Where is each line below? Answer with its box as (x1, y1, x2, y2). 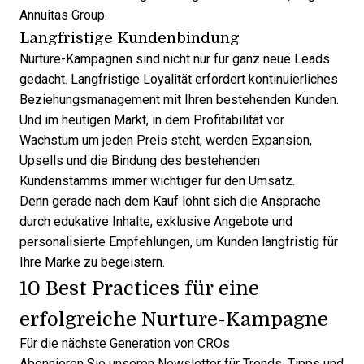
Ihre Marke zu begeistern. (19, 255, 165, 269)
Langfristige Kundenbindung (19, 27, 240, 47)
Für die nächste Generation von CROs (19, 336, 230, 350)
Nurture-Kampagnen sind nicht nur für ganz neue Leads (19, 52, 330, 66)
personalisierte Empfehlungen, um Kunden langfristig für (19, 235, 338, 249)
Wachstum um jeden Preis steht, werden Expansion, (19, 133, 312, 147)
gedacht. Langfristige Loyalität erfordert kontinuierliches (19, 72, 338, 86)
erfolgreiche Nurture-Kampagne (19, 305, 328, 331)
